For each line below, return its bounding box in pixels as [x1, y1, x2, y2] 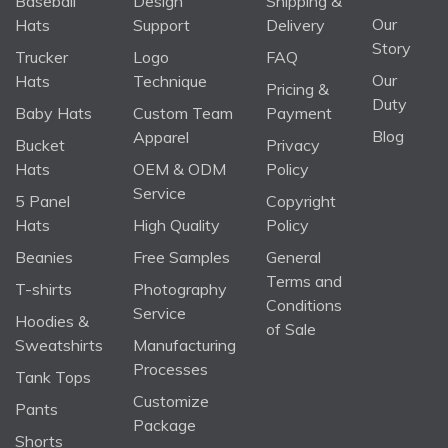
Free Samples [133, 246, 230, 267]
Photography [133, 278, 227, 299]
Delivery [266, 14, 325, 35]
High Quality [133, 214, 220, 235]
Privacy [266, 134, 320, 155]
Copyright [266, 190, 336, 211]
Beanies [15, 246, 73, 267]
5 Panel [15, 190, 70, 211]
